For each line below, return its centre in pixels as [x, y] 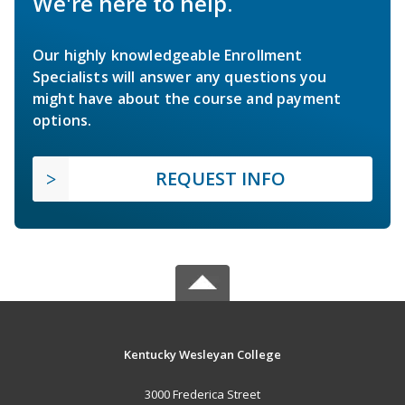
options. [62, 121]
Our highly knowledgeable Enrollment [168, 56]
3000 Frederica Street [202, 395]
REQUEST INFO [221, 179]
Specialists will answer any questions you [180, 77]
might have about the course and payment [187, 99]
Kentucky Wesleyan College [202, 355]
